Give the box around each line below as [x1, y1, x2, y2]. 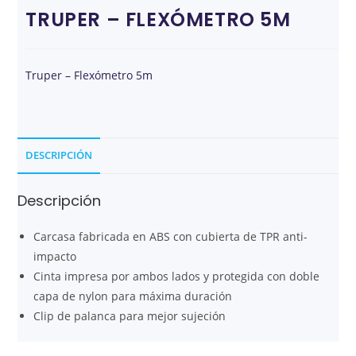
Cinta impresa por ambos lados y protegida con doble [33, 269, 320, 284]
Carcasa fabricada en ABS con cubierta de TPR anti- [33, 229, 308, 245]
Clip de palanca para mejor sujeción [33, 308, 226, 324]
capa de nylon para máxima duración [33, 288, 233, 304]
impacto [33, 249, 77, 265]
